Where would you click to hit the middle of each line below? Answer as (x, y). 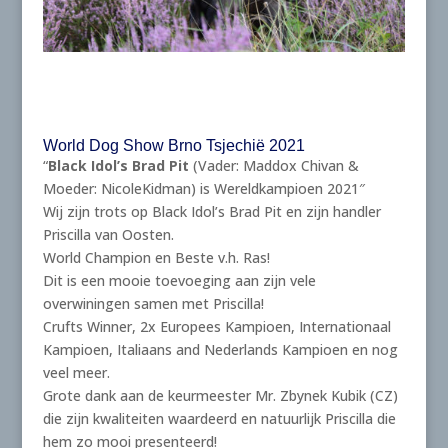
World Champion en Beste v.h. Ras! (156, 257)
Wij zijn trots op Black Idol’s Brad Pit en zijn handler (211, 211)
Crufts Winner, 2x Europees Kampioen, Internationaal (216, 326)
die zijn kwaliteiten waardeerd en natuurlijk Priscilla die (219, 418)
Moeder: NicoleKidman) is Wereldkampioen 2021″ (203, 188)
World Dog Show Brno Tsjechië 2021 (173, 145)
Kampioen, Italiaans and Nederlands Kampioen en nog (220, 349)
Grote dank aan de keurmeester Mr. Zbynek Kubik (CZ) (220, 395)
